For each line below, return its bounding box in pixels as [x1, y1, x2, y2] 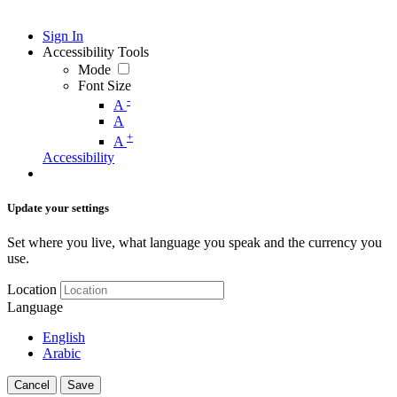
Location [7, 282, 57, 297]
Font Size [78, 78, 131, 93]
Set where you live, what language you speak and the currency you [7, 235, 382, 250]
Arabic [43, 346, 81, 361]
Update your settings [7, 200, 109, 214]
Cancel [14, 378, 50, 392]
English [43, 330, 85, 345]
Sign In [43, 28, 83, 43]
